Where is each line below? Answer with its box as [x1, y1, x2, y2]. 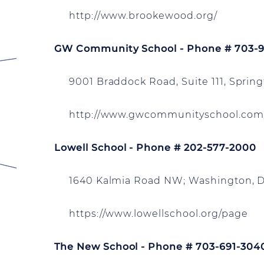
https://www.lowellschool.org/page [54, 208, 248, 219]
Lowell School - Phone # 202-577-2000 [54, 142, 256, 153]
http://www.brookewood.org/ [54, 10, 217, 21]
